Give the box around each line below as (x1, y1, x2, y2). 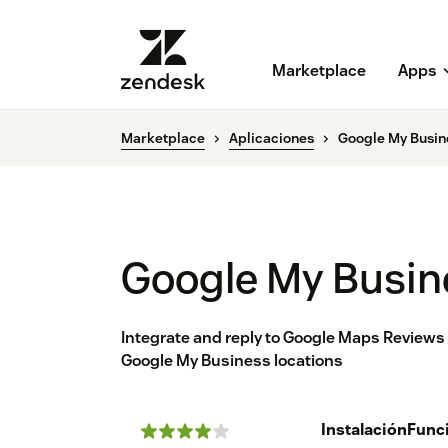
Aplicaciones (229, 129, 314, 148)
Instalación (321, 419, 407, 441)
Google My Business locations (121, 350, 343, 372)
